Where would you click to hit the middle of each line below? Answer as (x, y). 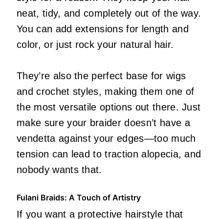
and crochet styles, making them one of (106, 91)
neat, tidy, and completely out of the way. (109, 13)
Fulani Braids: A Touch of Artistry (79, 197)
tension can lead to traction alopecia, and (109, 154)
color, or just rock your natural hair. (95, 44)
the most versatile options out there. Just (109, 107)
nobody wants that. (59, 169)
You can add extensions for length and (103, 29)
